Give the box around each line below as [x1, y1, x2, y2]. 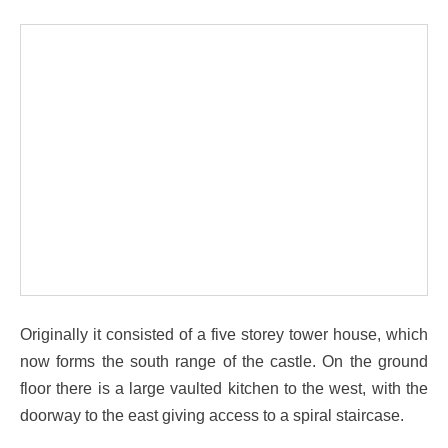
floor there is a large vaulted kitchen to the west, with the [20, 378, 428, 397]
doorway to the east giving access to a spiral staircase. [20, 405, 404, 424]
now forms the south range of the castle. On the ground [20, 351, 428, 370]
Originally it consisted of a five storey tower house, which [20, 324, 428, 343]
